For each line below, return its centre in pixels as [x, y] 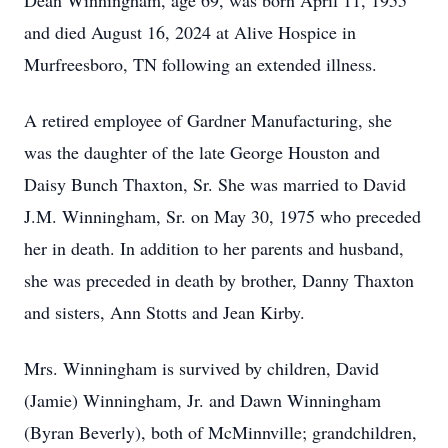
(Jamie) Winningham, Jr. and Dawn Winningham [202, 400]
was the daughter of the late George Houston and [202, 152]
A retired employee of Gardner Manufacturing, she [208, 120]
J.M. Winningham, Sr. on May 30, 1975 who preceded [222, 216]
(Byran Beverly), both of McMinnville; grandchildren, [220, 432]
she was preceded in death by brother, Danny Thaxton [219, 280]
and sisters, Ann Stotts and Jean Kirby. [167, 312]
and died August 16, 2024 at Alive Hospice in [190, 32]
